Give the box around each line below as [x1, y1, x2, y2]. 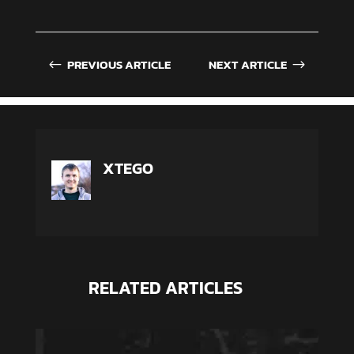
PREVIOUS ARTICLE [66, 55, 171, 74]
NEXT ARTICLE [209, 55, 288, 74]
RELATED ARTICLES [88, 275, 243, 302]
